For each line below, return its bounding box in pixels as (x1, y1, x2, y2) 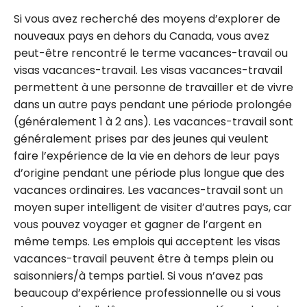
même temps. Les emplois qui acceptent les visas (14, 234, 280, 250)
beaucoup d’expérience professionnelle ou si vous (14, 285, 281, 302)
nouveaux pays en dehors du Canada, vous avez (14, 28, 269, 45)
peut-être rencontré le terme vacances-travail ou (14, 45, 288, 62)
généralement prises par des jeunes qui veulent (14, 131, 269, 147)
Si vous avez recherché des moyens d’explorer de (14, 11, 280, 27)
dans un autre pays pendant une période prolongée (14, 97, 292, 113)
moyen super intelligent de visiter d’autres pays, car (14, 199, 292, 216)
